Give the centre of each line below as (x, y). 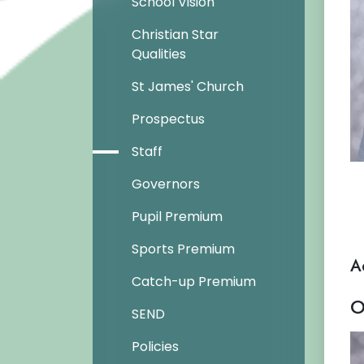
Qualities (159, 54)
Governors (166, 184)
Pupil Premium (177, 217)
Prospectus (168, 119)
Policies (155, 347)
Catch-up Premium (194, 282)
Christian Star (175, 35)
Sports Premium (183, 249)
